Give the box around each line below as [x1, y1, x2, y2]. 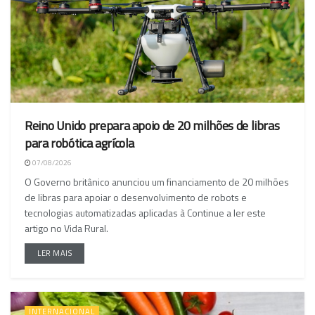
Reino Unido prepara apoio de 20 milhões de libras [25, 116, 280, 136]
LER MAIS [37, 247, 72, 259]
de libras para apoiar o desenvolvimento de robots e [25, 190, 247, 205]
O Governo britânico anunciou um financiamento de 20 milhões [25, 174, 289, 190]
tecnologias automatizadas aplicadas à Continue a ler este [25, 205, 266, 221]
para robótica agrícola [25, 134, 135, 153]
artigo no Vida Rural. [25, 221, 108, 236]
